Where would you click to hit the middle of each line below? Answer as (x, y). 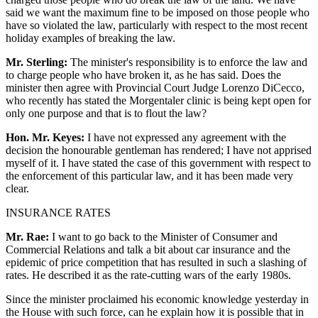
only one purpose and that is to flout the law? (106, 113)
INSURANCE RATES (58, 212)
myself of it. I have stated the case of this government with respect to (158, 163)
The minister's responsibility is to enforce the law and (187, 62)
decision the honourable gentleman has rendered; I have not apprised (159, 150)
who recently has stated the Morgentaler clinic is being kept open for (158, 100)
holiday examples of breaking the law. (91, 38)
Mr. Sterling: (37, 62)
